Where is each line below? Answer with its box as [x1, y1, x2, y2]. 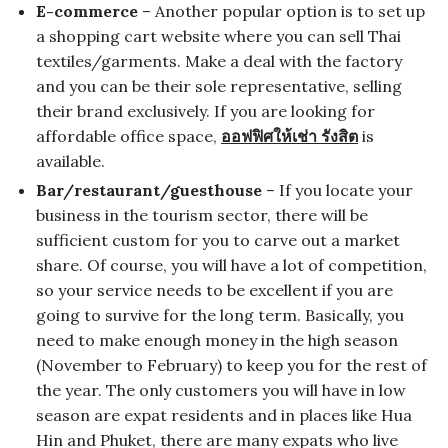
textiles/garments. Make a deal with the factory [36, 50, 402, 71]
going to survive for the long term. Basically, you [36, 304, 404, 325]
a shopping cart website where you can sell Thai [36, 25, 401, 46]
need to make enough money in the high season [36, 329, 398, 350]
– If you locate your [266, 179, 413, 200]
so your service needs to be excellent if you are [36, 279, 393, 300]
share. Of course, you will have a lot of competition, [36, 254, 427, 275]
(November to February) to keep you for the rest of [36, 354, 427, 375]
